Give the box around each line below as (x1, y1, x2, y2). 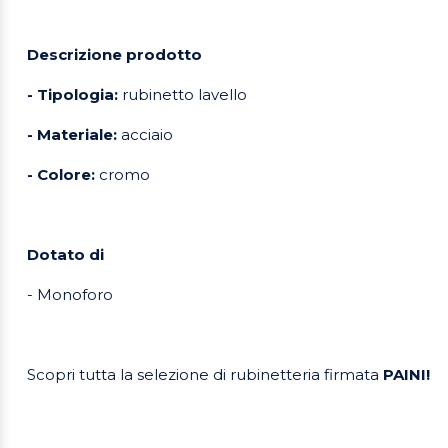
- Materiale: (27, 125, 121, 145)
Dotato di (27, 245, 108, 265)
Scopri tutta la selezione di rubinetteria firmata (27, 365, 383, 385)
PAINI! (383, 365, 430, 385)
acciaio (121, 125, 173, 145)
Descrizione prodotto (27, 45, 202, 65)
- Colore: (27, 165, 95, 185)
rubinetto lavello (122, 85, 251, 105)
